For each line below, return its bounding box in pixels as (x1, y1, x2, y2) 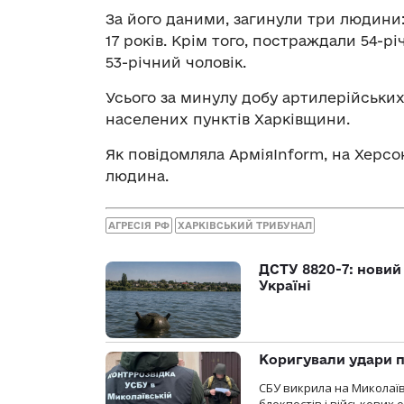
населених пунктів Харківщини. (106, 110, 350, 127)
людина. (106, 167, 169, 184)
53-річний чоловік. (106, 53, 246, 70)
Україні (259, 278, 311, 294)
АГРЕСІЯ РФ (108, 220, 170, 232)
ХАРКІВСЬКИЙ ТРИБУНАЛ (178, 220, 312, 232)
